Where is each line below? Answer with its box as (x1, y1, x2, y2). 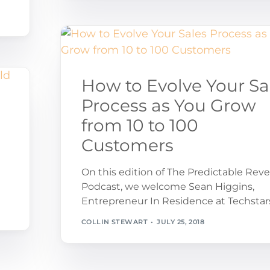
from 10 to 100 (81, 115, 198, 136)
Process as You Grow (81, 95, 256, 116)
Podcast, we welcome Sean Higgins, (81, 181, 254, 193)
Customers (81, 135, 174, 156)
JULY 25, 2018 (157, 217, 205, 226)
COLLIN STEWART (81, 217, 148, 226)
